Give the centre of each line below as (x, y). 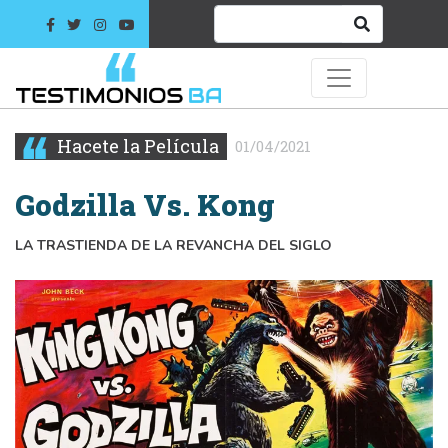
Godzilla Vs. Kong (145, 204)
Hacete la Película (136, 145)
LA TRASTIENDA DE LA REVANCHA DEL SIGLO (173, 245)
